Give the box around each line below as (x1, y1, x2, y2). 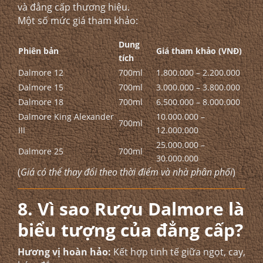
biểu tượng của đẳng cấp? (18, 218, 243, 242)
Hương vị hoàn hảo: (18, 245, 111, 258)
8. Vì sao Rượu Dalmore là (18, 197, 244, 221)
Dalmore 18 (18, 96, 63, 107)
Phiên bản (18, 45, 59, 56)
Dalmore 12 (18, 67, 63, 78)
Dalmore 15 (18, 82, 63, 93)
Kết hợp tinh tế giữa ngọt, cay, (111, 245, 245, 258)
